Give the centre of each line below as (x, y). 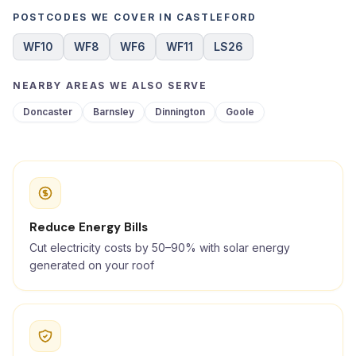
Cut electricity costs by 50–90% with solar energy (160, 248)
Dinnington (180, 112)
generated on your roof (92, 265)
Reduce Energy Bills (89, 227)
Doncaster (48, 112)
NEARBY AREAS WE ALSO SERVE (110, 85)
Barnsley (114, 112)
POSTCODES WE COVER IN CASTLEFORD (135, 17)
